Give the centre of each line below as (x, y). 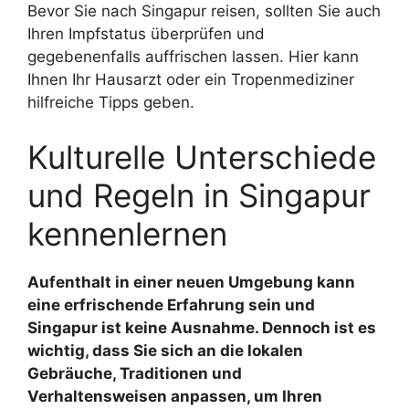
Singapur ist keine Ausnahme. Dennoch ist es (202, 327)
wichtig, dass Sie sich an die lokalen (165, 350)
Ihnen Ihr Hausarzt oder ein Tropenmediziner (191, 79)
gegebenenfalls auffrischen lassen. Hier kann (193, 57)
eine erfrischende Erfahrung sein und (171, 304)
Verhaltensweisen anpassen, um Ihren (175, 396)
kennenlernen (127, 233)
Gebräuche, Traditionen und (135, 373)
